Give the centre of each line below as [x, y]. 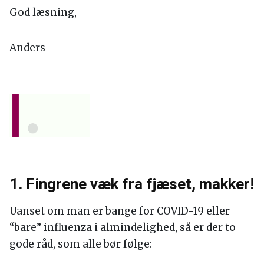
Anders [27, 47]
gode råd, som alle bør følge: [81, 244]
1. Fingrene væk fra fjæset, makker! [132, 184]
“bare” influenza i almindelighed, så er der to [123, 228]
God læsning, [43, 12]
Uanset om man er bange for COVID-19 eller [120, 211]
